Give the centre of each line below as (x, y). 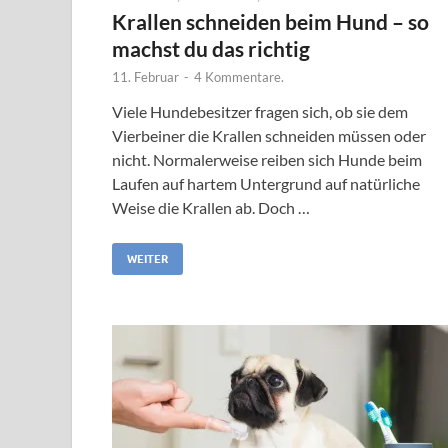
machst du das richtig (211, 48)
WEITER (147, 258)
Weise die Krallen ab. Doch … (211, 207)
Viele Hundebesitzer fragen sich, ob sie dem (260, 111)
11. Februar (145, 76)
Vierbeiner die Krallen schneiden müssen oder (269, 135)
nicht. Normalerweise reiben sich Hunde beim (267, 159)
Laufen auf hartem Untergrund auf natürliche (266, 183)
